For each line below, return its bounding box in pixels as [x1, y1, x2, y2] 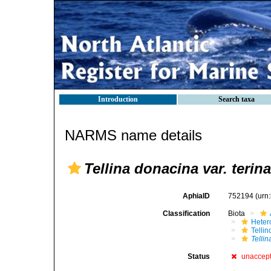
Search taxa [218, 95, 255, 103]
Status [188, 252, 211, 261]
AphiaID [183, 192, 211, 200]
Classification [163, 209, 211, 218]
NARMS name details [65, 127, 202, 143]
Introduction [98, 95, 138, 103]
